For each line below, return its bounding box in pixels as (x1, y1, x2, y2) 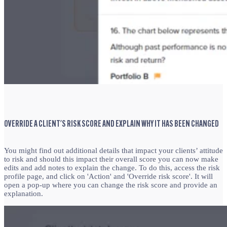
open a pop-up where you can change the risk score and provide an (4, 181, 217, 190)
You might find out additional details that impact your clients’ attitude (4, 146, 223, 155)
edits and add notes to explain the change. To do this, (4, 164, 172, 172)
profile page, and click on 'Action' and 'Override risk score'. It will (4, 172, 213, 181)
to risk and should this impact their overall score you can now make (4, 155, 218, 164)
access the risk (174, 164, 220, 172)
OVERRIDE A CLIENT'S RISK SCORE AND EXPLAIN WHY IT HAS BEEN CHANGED (4, 120, 219, 130)
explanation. (4, 190, 43, 198)
